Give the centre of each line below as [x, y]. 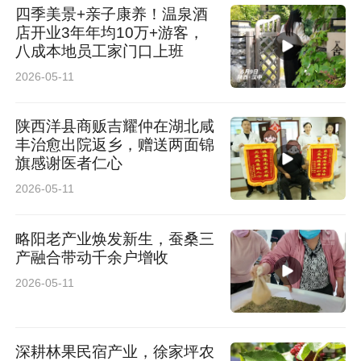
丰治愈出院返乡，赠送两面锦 [115, 145]
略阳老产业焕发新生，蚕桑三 [115, 239]
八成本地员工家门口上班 [100, 51]
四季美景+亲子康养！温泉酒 [112, 14]
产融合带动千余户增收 [92, 258]
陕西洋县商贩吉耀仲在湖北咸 [115, 127]
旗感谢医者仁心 [69, 164]
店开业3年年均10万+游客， [110, 32]
